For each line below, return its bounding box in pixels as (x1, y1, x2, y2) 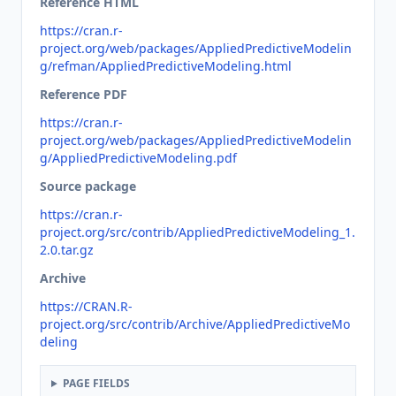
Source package (40, 178, 136, 194)
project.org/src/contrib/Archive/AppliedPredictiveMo (40, 316, 350, 332)
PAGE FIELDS (62, 376, 130, 391)
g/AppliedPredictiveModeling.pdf (40, 149, 237, 166)
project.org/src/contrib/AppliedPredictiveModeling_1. (40, 224, 355, 240)
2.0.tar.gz (40, 241, 94, 258)
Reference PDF (40, 86, 127, 103)
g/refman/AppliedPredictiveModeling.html (40, 57, 292, 74)
